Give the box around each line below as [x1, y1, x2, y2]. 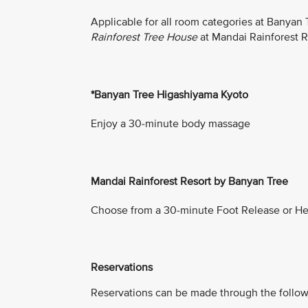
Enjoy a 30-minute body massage [91, 116, 253, 131]
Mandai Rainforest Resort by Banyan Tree [91, 174, 291, 188]
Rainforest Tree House [91, 30, 197, 44]
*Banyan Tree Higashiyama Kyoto [91, 87, 251, 102]
